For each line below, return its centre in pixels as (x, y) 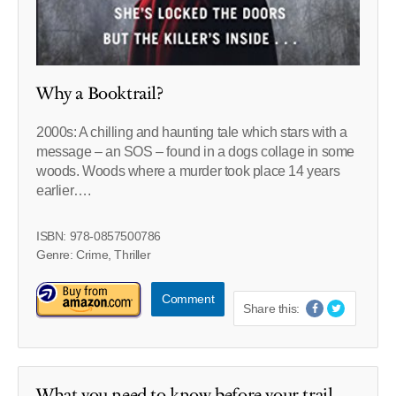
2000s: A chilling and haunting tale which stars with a (192, 132)
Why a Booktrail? (100, 93)
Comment (188, 298)
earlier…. (64, 190)
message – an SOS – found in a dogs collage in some (196, 151)
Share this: (271, 308)
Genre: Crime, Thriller (94, 254)
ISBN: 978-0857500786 (99, 236)
